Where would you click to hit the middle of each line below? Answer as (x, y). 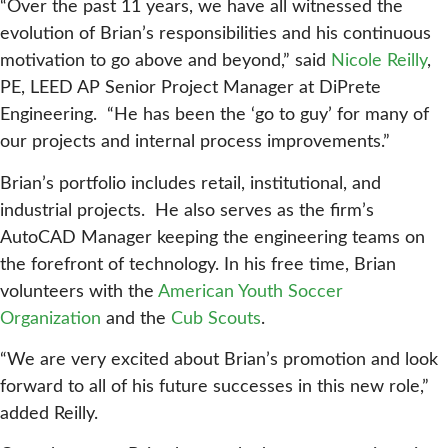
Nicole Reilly (379, 61)
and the (136, 318)
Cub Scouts (216, 318)
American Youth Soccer (250, 291)
